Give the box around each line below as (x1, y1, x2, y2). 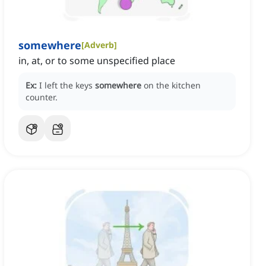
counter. (26, 91, 58, 103)
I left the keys (39, 80, 95, 91)
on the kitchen (144, 80, 201, 91)
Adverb (84, 39, 114, 51)
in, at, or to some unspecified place (18, 54, 175, 68)
